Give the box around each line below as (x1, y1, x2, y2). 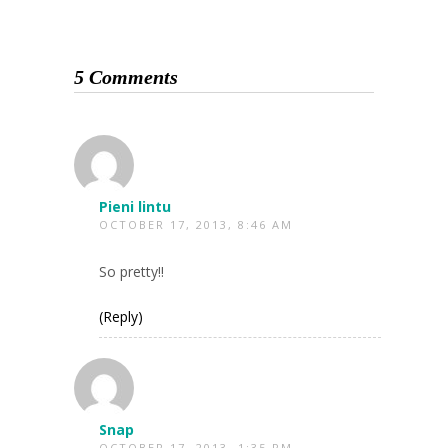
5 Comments (74, 65, 178, 88)
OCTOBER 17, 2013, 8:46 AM (99, 216, 293, 232)
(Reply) (99, 306, 143, 326)
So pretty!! (99, 261, 164, 281)
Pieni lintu (99, 196, 171, 216)
